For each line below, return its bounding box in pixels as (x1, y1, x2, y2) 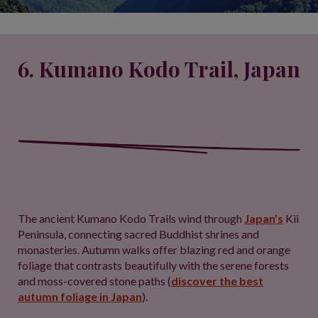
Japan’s (244, 212, 283, 225)
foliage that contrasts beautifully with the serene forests (18, 258, 289, 272)
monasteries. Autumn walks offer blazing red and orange (18, 243, 290, 256)
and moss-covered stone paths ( (18, 274, 171, 287)
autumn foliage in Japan (18, 290, 142, 303)
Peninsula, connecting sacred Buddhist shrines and (18, 227, 259, 241)
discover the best (171, 274, 263, 287)
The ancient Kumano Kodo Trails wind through (18, 212, 244, 225)
